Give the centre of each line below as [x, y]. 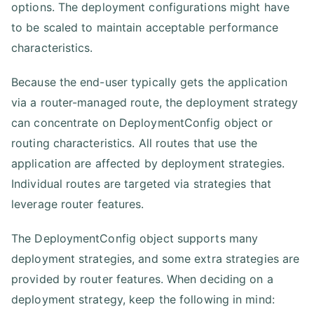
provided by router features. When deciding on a [142, 279]
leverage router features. [78, 204]
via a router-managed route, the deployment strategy [155, 102]
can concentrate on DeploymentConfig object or [142, 123]
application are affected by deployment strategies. [148, 163]
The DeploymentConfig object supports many [135, 238]
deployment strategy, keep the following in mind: [143, 299]
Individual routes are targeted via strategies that [142, 184]
